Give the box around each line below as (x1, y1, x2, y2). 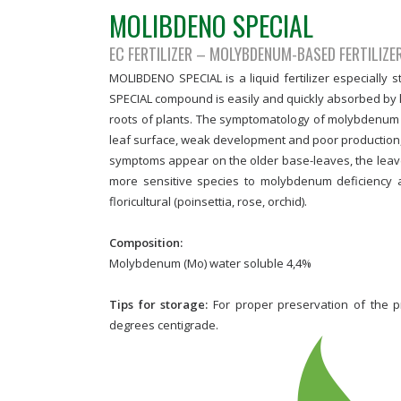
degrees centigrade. (109, 317, 218, 333)
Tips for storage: (109, 296, 213, 312)
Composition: (109, 235, 183, 251)
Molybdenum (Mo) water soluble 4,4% (109, 255, 311, 271)
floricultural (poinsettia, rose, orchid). (109, 193, 307, 209)
